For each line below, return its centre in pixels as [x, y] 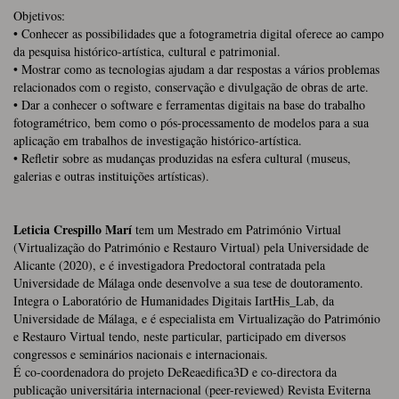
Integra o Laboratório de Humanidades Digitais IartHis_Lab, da [174, 300]
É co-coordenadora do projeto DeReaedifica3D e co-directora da [175, 371]
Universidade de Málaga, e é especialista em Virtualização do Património [197, 318]
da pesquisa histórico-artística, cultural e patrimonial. [147, 51]
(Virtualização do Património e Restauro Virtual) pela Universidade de [191, 247]
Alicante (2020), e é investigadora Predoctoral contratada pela [169, 265]
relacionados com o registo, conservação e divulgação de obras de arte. [191, 86]
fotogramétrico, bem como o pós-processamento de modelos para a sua [191, 122]
